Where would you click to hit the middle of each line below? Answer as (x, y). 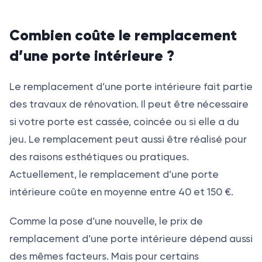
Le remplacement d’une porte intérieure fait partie (131, 86)
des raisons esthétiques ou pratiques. (99, 156)
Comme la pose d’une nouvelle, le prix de (106, 221)
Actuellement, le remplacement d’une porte (114, 174)
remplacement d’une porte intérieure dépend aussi (131, 238)
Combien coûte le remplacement (123, 35)
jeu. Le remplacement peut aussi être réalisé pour (128, 139)
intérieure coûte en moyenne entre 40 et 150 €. (121, 192)
